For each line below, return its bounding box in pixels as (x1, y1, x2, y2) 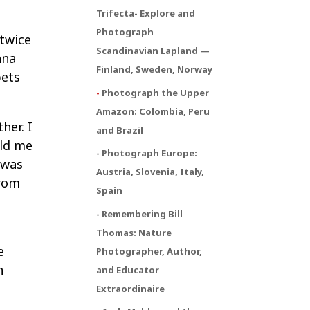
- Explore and (134, 7, 196, 19)
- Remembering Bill (96, 207, 183, 220)
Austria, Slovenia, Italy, (96, 165, 205, 178)
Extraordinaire (96, 282, 165, 295)
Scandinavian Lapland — (96, 44, 210, 57)
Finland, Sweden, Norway (96, 63, 213, 75)
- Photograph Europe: (96, 147, 198, 159)
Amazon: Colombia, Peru (96, 104, 210, 118)
